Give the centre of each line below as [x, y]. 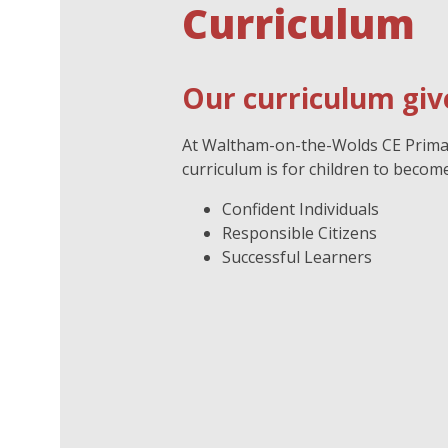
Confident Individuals [300, 209]
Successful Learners [296, 257]
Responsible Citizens [299, 233]
